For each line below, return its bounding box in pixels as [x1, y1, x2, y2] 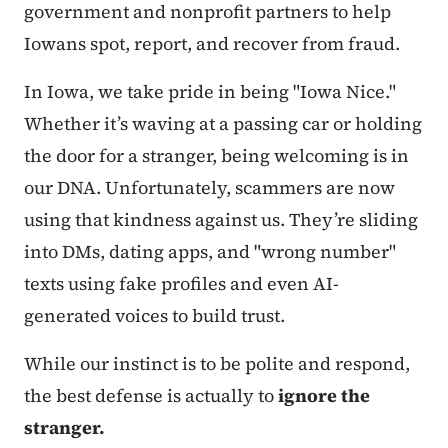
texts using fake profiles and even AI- [24, 271, 339, 297]
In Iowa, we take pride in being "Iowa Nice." [24, 79, 396, 105]
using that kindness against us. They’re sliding [24, 207, 418, 233]
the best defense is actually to [24, 383, 278, 409]
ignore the [278, 383, 370, 409]
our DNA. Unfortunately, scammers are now [24, 175, 395, 201]
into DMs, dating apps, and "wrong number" [24, 239, 396, 265]
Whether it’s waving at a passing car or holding [24, 111, 422, 137]
